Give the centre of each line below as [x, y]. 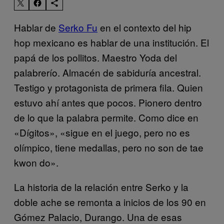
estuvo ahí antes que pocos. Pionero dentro [108, 102]
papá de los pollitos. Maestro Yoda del [95, 57]
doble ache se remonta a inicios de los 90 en [110, 201]
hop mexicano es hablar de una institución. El [111, 42]
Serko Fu [78, 27]
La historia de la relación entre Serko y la [101, 186]
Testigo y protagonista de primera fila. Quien [108, 87]
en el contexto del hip [144, 27]
